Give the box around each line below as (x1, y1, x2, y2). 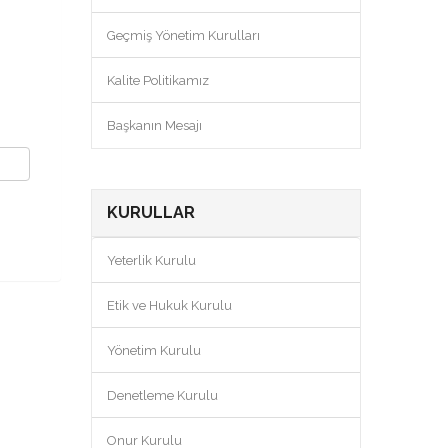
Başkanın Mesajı (107, 118, 202, 133)
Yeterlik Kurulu (107, 253, 196, 268)
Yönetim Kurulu (107, 343, 201, 358)
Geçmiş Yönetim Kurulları (107, 28, 260, 43)
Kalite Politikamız (107, 73, 209, 88)
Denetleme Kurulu (107, 388, 218, 403)
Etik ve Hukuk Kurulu (107, 298, 232, 313)
